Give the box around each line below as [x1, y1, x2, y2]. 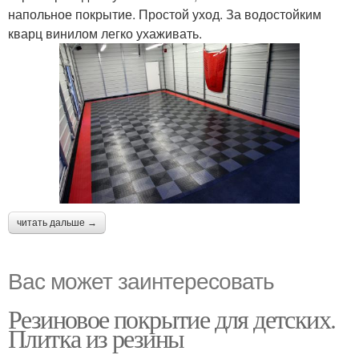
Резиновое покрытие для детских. [8, 301, 336, 336]
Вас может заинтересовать [8, 263, 274, 296]
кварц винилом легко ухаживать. [8, 24, 202, 43]
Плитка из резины [8, 320, 184, 355]
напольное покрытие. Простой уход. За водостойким [8, 5, 321, 24]
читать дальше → [17, 216, 97, 228]
